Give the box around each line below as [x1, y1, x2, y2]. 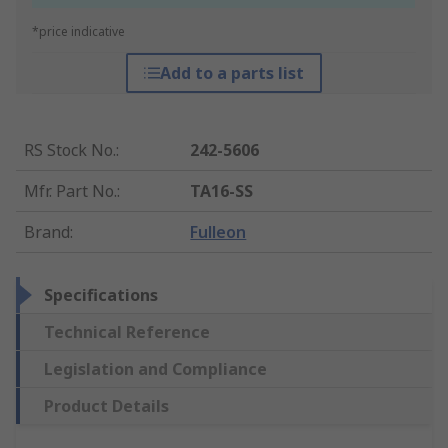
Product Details [44, 395, 169, 418]
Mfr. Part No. [24, 180, 117, 203]
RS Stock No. [24, 139, 116, 162]
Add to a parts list [159, 62, 304, 85]
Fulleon [190, 221, 247, 244]
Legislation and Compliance [44, 358, 267, 381]
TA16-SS [190, 180, 254, 203]
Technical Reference [44, 321, 210, 344]
